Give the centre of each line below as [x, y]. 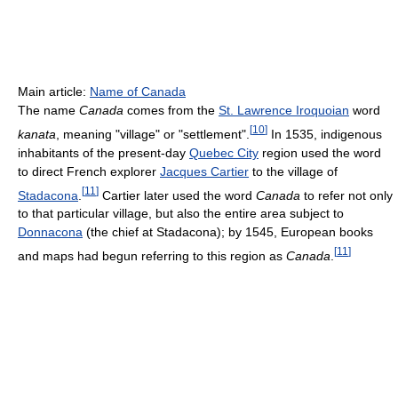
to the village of [293, 171]
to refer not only [346, 195]
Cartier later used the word [177, 195]
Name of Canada [138, 92]
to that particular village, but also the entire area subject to [181, 214]
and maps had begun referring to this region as [152, 255]
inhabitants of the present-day [103, 152]
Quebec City [224, 152]
